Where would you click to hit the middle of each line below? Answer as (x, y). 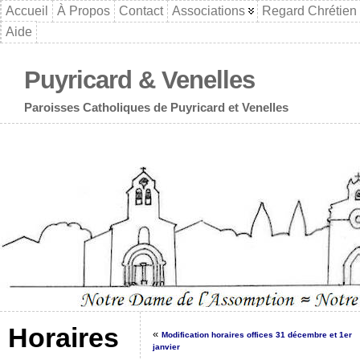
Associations (209, 11)
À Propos (84, 11)
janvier (166, 347)
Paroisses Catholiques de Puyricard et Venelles (156, 107)
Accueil (27, 11)
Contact (141, 11)
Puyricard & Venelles (139, 80)
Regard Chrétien (309, 11)
